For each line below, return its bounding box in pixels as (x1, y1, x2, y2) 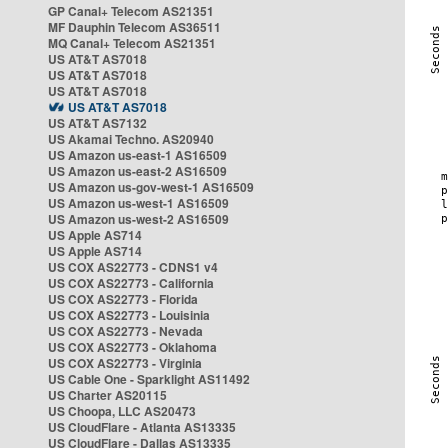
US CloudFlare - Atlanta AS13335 (48, 418, 236, 436)
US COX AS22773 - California (48, 274, 214, 292)
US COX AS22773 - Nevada (48, 322, 203, 340)
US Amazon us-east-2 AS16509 (48, 162, 227, 180)
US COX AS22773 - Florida (48, 290, 198, 308)
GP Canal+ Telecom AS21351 (48, 2, 214, 20)
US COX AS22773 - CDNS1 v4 (48, 258, 218, 276)
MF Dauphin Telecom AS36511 (48, 18, 221, 36)
